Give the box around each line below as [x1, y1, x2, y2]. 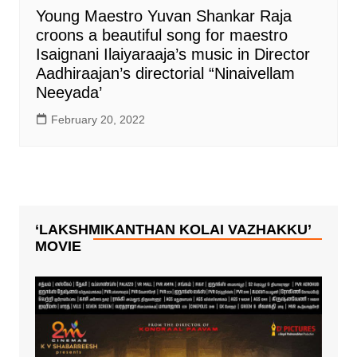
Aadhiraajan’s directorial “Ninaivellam [35, 65, 295, 83]
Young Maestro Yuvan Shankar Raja [35, 7, 292, 25]
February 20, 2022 [50, 113, 145, 127]
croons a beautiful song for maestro [35, 26, 288, 45]
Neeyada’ [35, 84, 102, 102]
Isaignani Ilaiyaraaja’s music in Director [35, 45, 310, 64]
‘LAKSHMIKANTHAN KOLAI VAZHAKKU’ [34, 222, 311, 238]
